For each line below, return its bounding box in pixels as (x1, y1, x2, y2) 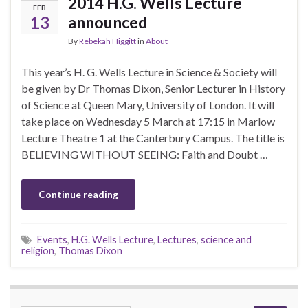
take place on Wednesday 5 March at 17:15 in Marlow (21, 114, 275, 128)
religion (21, 244, 54, 256)
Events (37, 233, 67, 245)
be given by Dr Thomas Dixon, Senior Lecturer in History (21, 81, 285, 95)
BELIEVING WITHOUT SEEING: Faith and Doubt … (21, 147, 268, 161)
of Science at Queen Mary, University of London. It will (21, 98, 274, 111)
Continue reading (38, 188, 118, 200)
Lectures (157, 233, 197, 245)
